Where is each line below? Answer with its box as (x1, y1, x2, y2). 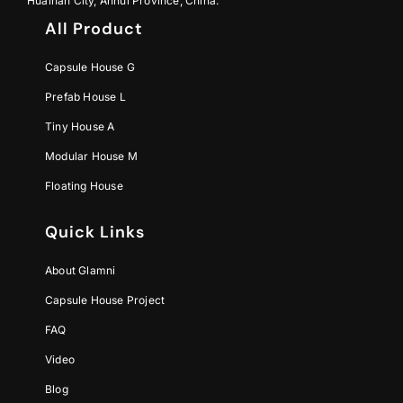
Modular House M (45, 149, 138, 164)
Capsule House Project (45, 293, 166, 308)
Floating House (45, 179, 123, 193)
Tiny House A (45, 120, 115, 134)
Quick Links (45, 221, 145, 244)
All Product (45, 18, 143, 40)
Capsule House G (45, 60, 135, 75)
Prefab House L (45, 90, 126, 104)
